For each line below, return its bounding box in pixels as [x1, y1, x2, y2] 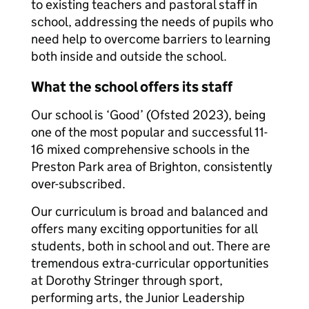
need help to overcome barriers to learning [31, 31, 270, 47]
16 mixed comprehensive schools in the [31, 141, 250, 157]
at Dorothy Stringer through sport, [31, 272, 223, 288]
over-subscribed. [31, 176, 126, 192]
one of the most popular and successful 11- [31, 124, 268, 140]
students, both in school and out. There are [31, 238, 270, 254]
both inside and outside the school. [31, 48, 227, 64]
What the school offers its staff [31, 78, 232, 96]
